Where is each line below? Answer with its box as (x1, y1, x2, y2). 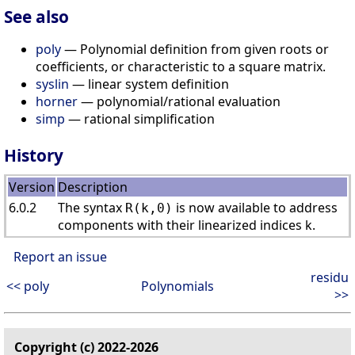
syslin (36, 75, 69, 94)
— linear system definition (69, 75, 229, 94)
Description (58, 178, 128, 197)
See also (4, 6, 69, 29)
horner (36, 93, 78, 111)
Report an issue (13, 248, 107, 266)
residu (311, 269, 349, 287)
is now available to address (173, 199, 338, 217)
